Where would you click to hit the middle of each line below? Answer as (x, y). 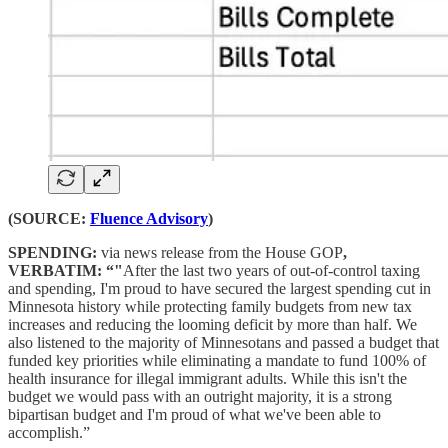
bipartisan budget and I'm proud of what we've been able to (194, 414)
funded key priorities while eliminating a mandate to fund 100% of (217, 360)
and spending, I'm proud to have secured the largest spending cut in (219, 288)
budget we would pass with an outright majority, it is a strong (200, 396)
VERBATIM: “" (65, 270)
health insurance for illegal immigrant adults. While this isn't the (207, 378)
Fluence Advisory (149, 218)
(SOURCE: (49, 218)
